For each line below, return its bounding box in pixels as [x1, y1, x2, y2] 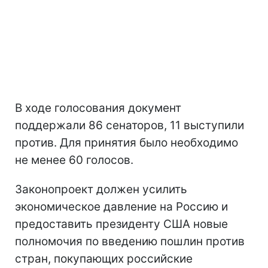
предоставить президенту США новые [15, 217, 228, 231]
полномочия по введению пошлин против [15, 234, 245, 248]
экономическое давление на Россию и [15, 199, 228, 214]
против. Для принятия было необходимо [15, 135, 238, 150]
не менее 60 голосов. [15, 153, 133, 167]
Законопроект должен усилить [15, 182, 187, 196]
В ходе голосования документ [15, 100, 181, 115]
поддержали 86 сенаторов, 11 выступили [15, 118, 244, 132]
